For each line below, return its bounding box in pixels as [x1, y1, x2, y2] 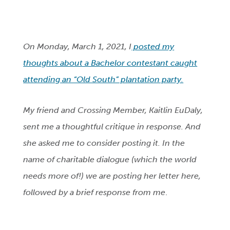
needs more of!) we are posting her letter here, [23, 171, 201, 181]
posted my [131, 42, 175, 52]
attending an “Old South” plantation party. [23, 74, 184, 85]
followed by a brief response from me [23, 187, 166, 198]
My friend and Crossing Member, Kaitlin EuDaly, [23, 105, 203, 116]
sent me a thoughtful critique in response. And [23, 122, 201, 132]
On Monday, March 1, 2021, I [23, 42, 132, 52]
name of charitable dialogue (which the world [23, 155, 197, 165]
